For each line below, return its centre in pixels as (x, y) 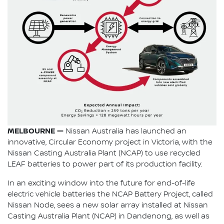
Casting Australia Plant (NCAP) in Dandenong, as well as (108, 216)
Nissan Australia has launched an (125, 131)
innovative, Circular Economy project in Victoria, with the (110, 142)
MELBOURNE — (35, 131)
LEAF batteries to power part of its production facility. (105, 164)
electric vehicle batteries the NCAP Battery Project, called (110, 194)
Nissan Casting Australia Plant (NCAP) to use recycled (104, 153)
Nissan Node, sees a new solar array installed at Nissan (108, 205)
